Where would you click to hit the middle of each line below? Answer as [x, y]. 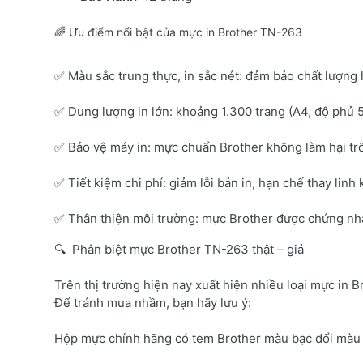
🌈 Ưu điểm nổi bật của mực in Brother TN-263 [178, 32]
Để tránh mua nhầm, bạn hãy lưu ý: [153, 302]
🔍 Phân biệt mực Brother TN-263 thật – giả [179, 249]
